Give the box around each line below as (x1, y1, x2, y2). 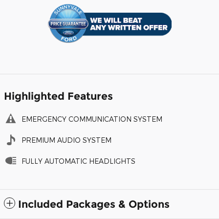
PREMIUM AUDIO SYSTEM (22, 136, 111, 145)
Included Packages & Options (18, 198, 170, 211)
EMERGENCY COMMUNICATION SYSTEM (22, 115, 162, 124)
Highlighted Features (4, 90, 113, 103)
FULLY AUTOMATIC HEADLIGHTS (22, 157, 135, 166)
